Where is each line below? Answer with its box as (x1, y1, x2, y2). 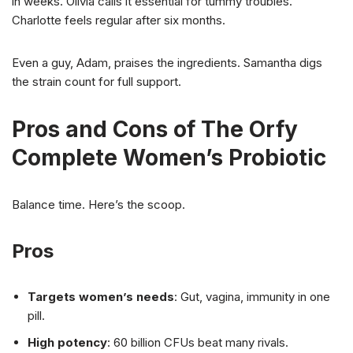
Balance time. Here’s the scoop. (12, 197, 185, 212)
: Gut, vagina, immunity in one (174, 289, 330, 304)
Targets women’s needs (28, 289, 174, 304)
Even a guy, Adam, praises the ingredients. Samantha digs (12, 55, 322, 70)
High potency (28, 335, 107, 350)
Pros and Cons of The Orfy (12, 116, 298, 143)
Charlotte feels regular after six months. (12, 13, 225, 28)
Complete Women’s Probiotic (12, 144, 326, 171)
